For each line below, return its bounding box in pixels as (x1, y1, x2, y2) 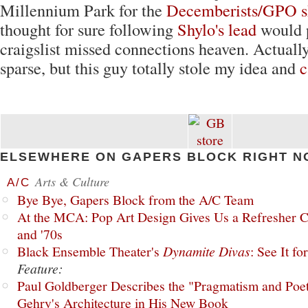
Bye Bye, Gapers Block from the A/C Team (17, 190, 254, 209)
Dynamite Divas (163, 242, 250, 260)
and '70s (17, 225, 63, 243)
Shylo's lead (177, 18, 256, 41)
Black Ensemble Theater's (17, 242, 163, 261)
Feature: (17, 259, 63, 277)
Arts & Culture (35, 173, 109, 190)
